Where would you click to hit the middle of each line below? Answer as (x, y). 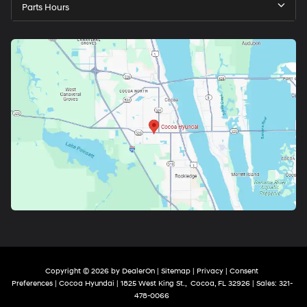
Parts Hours (46, 7)
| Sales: (264, 283)
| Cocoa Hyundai (83, 283)
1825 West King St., (152, 283)
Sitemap (176, 271)
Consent (244, 271)
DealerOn (138, 271)
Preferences (32, 283)
